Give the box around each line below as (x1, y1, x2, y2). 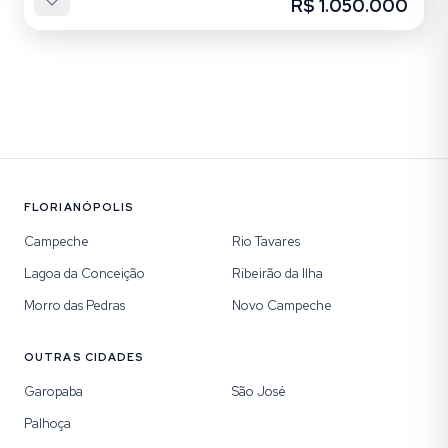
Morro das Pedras (24, 297, 125, 314)
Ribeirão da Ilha (232, 265, 323, 282)
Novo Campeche (232, 297, 332, 314)
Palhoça (24, 415, 71, 432)
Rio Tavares (232, 233, 300, 250)
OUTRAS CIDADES (24, 350, 145, 364)
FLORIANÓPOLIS (24, 200, 135, 214)
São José (232, 383, 286, 400)
